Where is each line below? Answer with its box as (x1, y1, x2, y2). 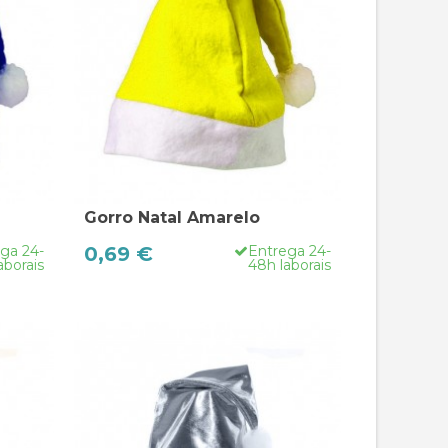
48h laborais (248, 255, 331, 274)
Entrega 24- (248, 241, 331, 260)
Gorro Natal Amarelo (83, 207, 260, 227)
